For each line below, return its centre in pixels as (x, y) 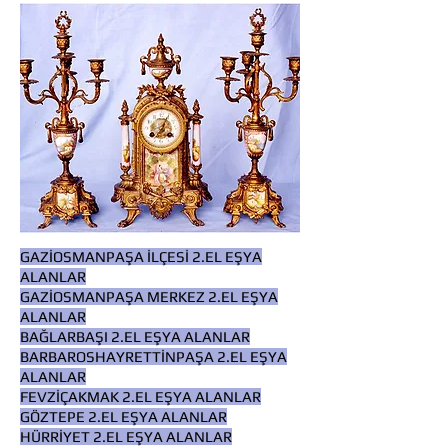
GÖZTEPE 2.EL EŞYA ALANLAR (123, 416)
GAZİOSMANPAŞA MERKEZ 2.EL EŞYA (149, 296)
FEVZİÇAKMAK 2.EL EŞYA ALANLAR (140, 396)
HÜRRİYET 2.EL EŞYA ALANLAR (126, 436)
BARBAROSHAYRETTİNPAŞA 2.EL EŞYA (153, 356)
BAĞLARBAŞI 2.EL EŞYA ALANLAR (135, 336)
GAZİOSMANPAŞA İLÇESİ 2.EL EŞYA (141, 256)
